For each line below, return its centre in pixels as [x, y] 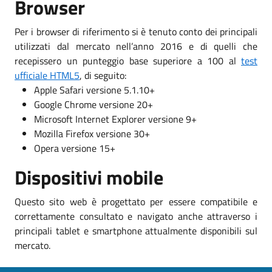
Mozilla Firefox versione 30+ [92, 133]
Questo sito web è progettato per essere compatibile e [136, 201]
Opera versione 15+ [75, 148]
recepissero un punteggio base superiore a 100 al [128, 60]
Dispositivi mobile [89, 177]
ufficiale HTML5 [47, 75]
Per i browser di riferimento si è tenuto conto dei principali [136, 31]
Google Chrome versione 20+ [93, 104]
